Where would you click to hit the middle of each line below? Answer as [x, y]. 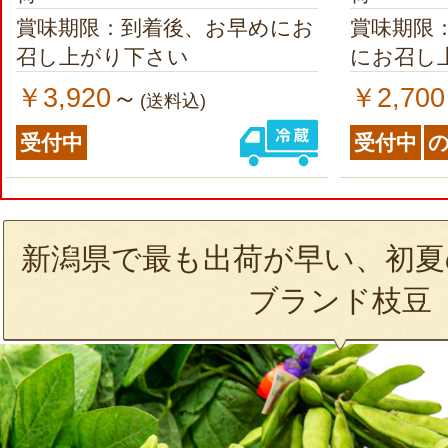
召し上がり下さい [102, 56]
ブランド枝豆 [340, 300]
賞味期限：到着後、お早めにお [165, 27]
